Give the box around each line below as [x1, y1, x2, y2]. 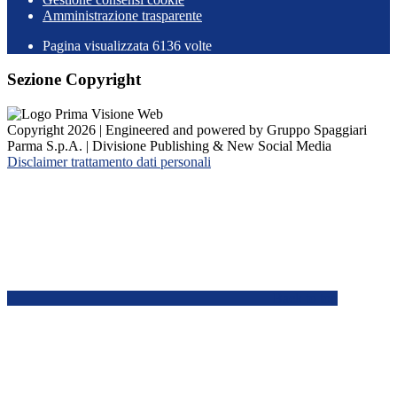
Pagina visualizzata [43, 37, 152, 53]
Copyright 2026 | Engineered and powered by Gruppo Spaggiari [7, 121, 367, 137]
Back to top [273, 290, 338, 306]
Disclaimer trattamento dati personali [7, 153, 211, 169]
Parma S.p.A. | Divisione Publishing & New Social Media [7, 137, 331, 153]
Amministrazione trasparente [43, 7, 202, 23]
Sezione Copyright [7, 70, 141, 90]
